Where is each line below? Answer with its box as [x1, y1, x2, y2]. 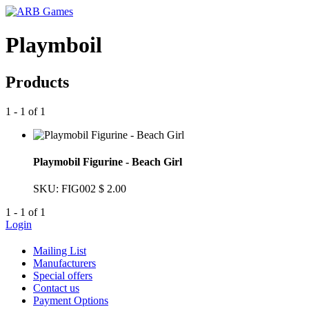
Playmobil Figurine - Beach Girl [33, 156, 182, 168]
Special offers [33, 270, 92, 282]
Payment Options [33, 295, 108, 307]
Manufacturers [33, 257, 96, 270]
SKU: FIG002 [33, 183, 96, 195]
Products [6, 72, 69, 91]
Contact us [33, 282, 79, 295]
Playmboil [6, 32, 102, 58]
